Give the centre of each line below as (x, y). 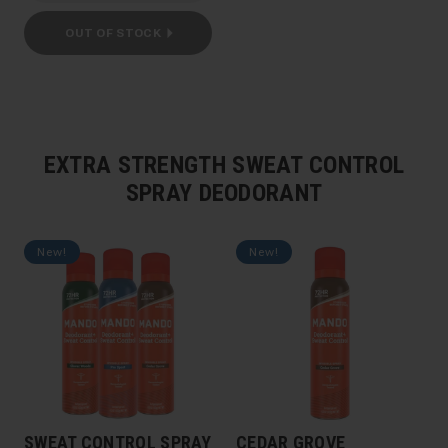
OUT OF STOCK (113, 33)
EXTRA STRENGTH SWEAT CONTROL (224, 165)
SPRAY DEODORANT (224, 193)
